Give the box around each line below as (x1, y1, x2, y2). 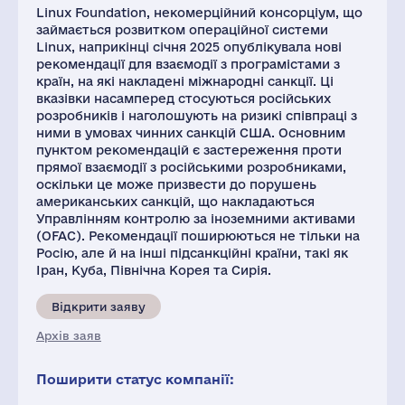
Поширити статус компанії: (36, 372, 234, 387)
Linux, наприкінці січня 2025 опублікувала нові (36, 40, 342, 54)
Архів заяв (36, 329, 101, 342)
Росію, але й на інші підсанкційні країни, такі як (36, 246, 348, 260)
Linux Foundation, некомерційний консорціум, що (36, 5, 363, 20)
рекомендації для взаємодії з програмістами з (36, 57, 340, 71)
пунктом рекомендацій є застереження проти (36, 143, 342, 157)
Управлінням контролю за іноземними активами (36, 212, 355, 226)
